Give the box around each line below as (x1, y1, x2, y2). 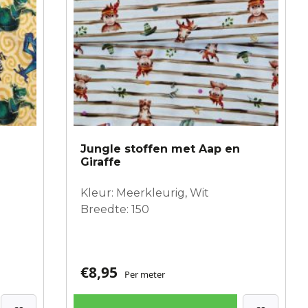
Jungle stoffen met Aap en (80, 142, 240, 155)
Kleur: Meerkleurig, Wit (80, 186, 209, 199)
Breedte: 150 (80, 202, 149, 216)
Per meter (124, 267, 165, 280)
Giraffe (80, 155, 121, 168)
